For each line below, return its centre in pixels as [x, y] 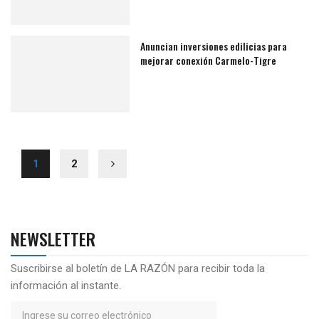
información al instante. [66, 286]
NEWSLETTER [53, 239]
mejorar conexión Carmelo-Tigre [209, 60]
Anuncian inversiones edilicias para [214, 46]
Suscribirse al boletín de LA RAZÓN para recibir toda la [138, 269]
